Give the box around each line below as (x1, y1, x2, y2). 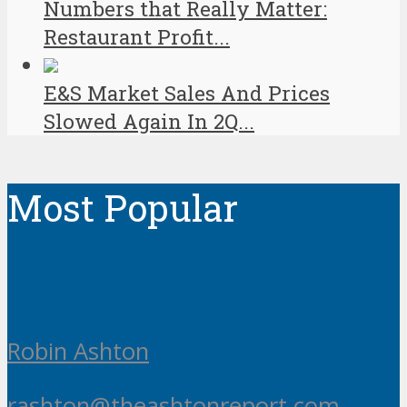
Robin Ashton (7, 334, 149, 367)
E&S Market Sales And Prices (44, 79, 330, 106)
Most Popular (7, 183, 238, 232)
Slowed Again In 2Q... (44, 107, 254, 134)
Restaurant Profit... (44, 23, 230, 50)
